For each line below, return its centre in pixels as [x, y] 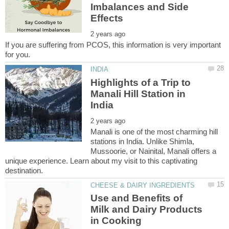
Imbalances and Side [140, 7]
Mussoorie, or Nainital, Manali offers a [154, 151]
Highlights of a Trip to [141, 82]
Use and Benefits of [137, 198]
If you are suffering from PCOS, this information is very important [113, 45]
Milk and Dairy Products [147, 210]
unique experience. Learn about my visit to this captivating [101, 161]
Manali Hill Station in [138, 94]
